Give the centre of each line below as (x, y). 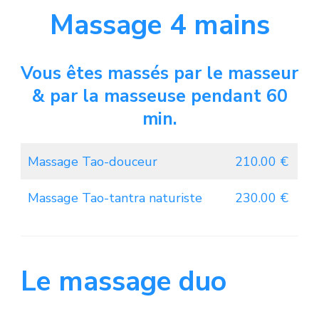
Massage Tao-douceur (93, 161)
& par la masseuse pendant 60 (159, 96)
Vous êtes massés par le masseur (159, 73)
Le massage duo (124, 281)
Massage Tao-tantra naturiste (115, 198)
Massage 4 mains (159, 25)
